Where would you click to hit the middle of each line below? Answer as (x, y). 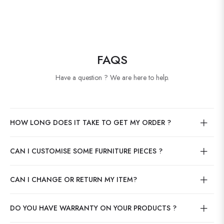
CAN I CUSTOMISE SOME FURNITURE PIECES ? (86, 151)
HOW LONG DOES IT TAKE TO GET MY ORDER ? (90, 122)
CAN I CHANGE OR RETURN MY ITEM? (73, 179)
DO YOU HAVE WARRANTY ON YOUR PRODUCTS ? (93, 208)
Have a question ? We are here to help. (112, 77)
